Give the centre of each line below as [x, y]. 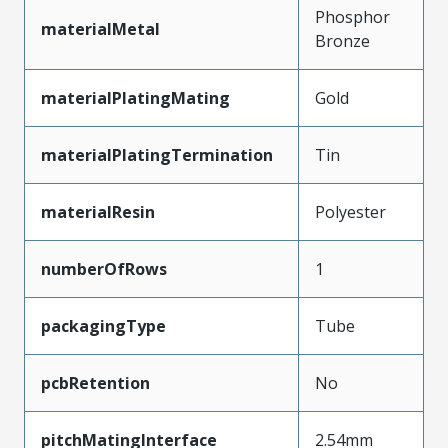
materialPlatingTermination [157, 155]
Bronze [342, 41]
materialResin [98, 212]
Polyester [350, 212]
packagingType [103, 326]
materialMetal [100, 29]
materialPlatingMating [135, 98]
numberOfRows [104, 269]
